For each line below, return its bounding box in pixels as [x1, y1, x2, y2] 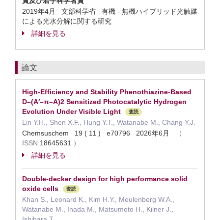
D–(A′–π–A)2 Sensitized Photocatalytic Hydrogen [22, 98, 187, 106]
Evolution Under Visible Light [22, 108, 121, 115]
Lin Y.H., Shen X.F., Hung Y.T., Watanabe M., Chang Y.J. [22, 118, 195, 126]
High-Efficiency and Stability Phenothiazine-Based [22, 88, 192, 96]
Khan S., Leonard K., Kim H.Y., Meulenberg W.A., [22, 195, 174, 203]
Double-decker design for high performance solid [22, 175, 188, 183]
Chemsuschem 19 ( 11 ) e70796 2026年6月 [22, 129, 175, 137]
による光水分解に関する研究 [22, 17, 111, 25]
